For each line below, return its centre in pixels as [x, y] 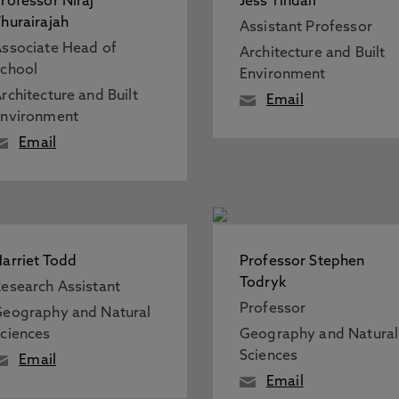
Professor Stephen [302, 262]
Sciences [269, 356]
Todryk [262, 283]
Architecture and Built [312, 53]
